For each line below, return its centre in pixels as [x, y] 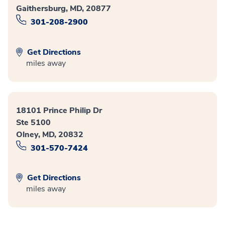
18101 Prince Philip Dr [59, 110]
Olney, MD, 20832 [50, 134]
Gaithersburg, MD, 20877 [64, 9]
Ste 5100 [33, 122]
